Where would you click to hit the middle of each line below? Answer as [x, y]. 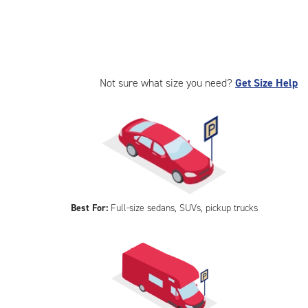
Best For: [90, 208]
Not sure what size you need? [167, 83]
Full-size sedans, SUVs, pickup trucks [183, 208]
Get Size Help [266, 83]
